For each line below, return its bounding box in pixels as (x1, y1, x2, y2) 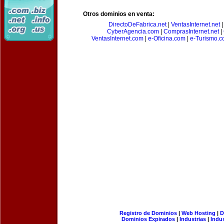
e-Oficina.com (148, 35, 185, 42)
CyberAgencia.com (106, 28, 159, 35)
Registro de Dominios (119, 210, 177, 216)
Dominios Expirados (121, 216, 175, 222)
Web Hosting (181, 210, 215, 216)
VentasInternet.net (170, 21, 220, 28)
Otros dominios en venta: (83, 10, 154, 17)
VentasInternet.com (91, 35, 143, 42)
